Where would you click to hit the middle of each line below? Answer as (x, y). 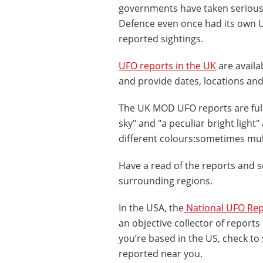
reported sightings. (161, 38)
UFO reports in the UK (167, 65)
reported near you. (161, 253)
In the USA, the (151, 208)
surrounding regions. (166, 181)
